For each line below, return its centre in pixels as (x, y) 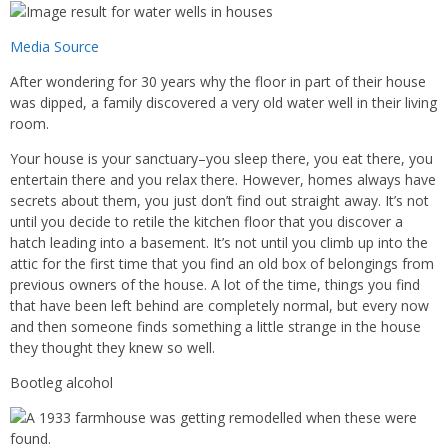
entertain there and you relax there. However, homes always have (223, 180)
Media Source (54, 47)
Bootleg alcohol (61, 383)
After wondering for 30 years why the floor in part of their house (218, 82)
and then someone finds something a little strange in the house (215, 327)
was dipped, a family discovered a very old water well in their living (223, 103)
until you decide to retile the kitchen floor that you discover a (206, 222)
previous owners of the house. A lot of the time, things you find (215, 285)
